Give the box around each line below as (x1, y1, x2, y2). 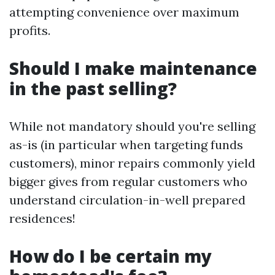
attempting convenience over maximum (9, 4, 239, 20)
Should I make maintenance (9, 56, 257, 80)
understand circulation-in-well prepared (9, 192, 246, 207)
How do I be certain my (9, 244, 212, 268)
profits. (9, 23, 50, 38)
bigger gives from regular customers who (9, 174, 247, 189)
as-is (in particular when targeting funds (9, 137, 243, 152)
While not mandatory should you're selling (9, 118, 255, 134)
